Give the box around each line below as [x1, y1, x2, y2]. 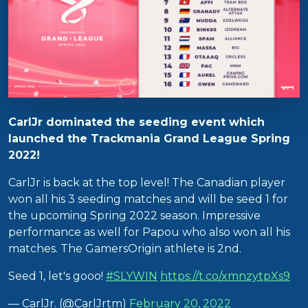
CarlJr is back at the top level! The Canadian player [8, 176, 285, 190]
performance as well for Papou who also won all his [8, 225, 290, 239]
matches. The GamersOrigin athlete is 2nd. [8, 242, 241, 256]
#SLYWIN [106, 269, 157, 283]
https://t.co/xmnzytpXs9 [160, 269, 290, 283]
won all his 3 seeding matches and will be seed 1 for [8, 192, 288, 206]
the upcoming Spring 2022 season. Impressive [8, 209, 261, 223]
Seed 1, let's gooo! [8, 269, 106, 283]
